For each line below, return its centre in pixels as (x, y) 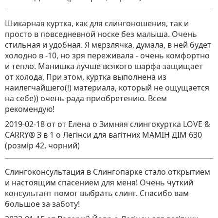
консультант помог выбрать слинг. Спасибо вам (97, 193)
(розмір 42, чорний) (42, 145)
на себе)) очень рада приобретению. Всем (86, 98)
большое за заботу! (42, 204)
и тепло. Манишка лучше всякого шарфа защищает (104, 66)
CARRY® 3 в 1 (30, 135)
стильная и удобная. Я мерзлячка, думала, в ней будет (108, 45)
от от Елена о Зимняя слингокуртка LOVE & (128, 124)
